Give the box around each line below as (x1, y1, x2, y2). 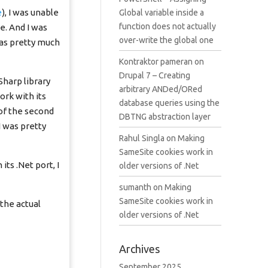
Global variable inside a (118, 8, 204, 17)
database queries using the (118, 98, 220, 108)
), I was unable (2, 7, 59, 17)
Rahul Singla (118, 133, 165, 143)
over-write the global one (118, 35, 214, 45)
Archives (118, 243, 160, 255)
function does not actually (118, 22, 216, 31)
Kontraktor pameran (118, 57, 193, 66)
